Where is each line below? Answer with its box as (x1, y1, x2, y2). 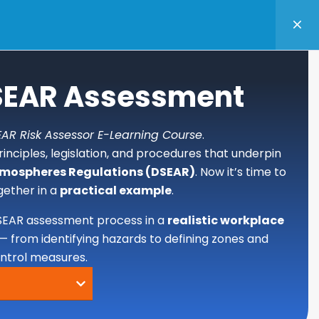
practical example (60, 182, 172, 199)
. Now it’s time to (195, 164, 286, 180)
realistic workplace (167, 212, 284, 229)
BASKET (54, 24, 97, 39)
